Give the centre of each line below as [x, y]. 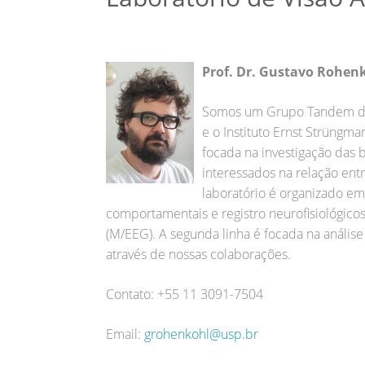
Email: [125, 334]
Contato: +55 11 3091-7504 [185, 294]
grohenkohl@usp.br [201, 334]
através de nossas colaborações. [198, 254]
